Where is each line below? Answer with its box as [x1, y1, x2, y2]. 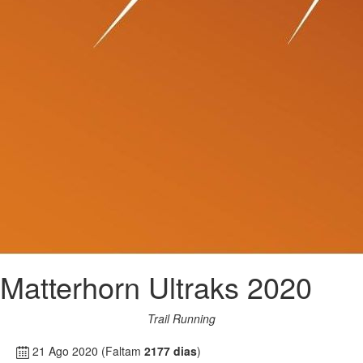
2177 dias [144, 343, 197, 359]
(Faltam [101, 343, 144, 359]
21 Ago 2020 [29, 343, 101, 359]
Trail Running [147, 310, 216, 327]
